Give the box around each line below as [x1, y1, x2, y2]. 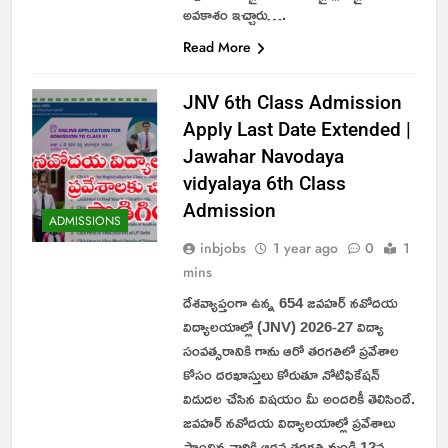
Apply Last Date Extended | [182, 117, 411, 141]
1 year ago [272, 237, 338, 258]
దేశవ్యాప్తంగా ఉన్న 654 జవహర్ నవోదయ [182, 287, 398, 317]
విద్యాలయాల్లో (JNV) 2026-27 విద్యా [182, 311, 384, 341]
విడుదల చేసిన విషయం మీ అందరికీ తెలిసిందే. [182, 383, 415, 413]
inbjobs [199, 237, 246, 258]
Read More [182, 36, 251, 57]
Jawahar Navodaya [182, 144, 344, 168]
